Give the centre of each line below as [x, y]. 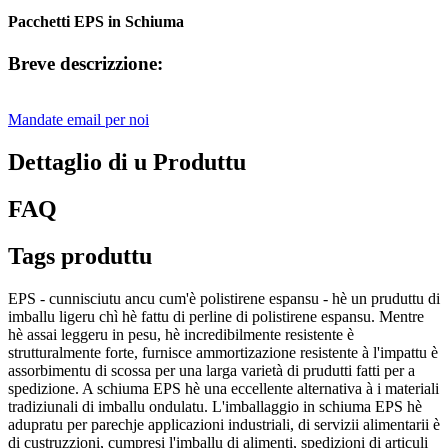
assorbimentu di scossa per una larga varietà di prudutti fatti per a [211, 370]
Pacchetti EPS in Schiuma [96, 22]
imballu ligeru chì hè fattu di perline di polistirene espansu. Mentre [216, 316]
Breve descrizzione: [85, 63]
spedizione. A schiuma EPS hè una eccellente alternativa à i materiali [223, 388]
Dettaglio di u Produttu [127, 162]
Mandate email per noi [78, 120]
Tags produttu [80, 255]
